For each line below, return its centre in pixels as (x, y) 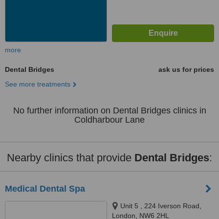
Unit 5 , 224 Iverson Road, (161, 206)
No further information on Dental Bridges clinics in (109, 110)
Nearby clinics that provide (71, 158)
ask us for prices (186, 69)
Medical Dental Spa (45, 189)
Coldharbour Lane (109, 120)
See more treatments (38, 84)
